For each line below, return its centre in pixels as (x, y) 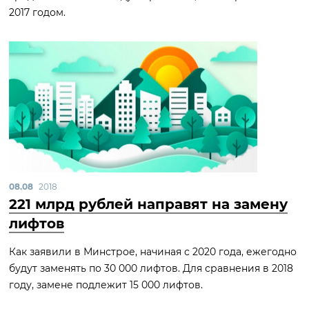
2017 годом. (37, 12)
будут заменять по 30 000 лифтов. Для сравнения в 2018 (151, 268)
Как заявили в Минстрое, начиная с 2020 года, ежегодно (153, 252)
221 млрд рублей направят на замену (148, 204)
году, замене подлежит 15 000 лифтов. (106, 285)
